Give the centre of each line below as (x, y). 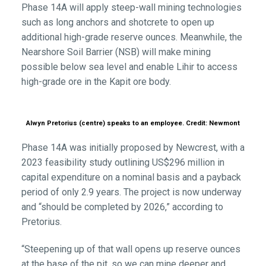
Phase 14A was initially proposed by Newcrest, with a (133, 147)
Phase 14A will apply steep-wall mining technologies (131, 7)
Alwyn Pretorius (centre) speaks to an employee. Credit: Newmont (133, 123)
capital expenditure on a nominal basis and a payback (131, 177)
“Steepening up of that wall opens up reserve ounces (131, 249)
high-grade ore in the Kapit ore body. (96, 81)
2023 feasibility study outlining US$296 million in (123, 162)
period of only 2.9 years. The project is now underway (131, 192)
